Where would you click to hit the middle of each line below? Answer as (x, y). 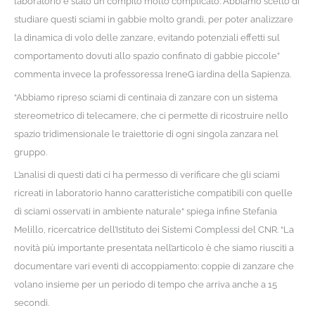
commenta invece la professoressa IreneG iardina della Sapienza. (152, 75)
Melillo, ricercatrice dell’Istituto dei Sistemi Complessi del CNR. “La (154, 229)
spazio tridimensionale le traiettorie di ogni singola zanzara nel (146, 134)
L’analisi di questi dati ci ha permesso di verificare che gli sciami (147, 174)
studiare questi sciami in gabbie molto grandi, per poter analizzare (153, 20)
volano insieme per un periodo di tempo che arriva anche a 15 (145, 284)
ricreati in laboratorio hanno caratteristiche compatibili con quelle (153, 193)
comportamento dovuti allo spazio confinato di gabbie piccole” (147, 56)
